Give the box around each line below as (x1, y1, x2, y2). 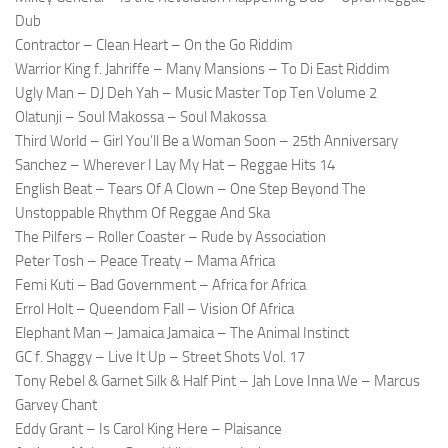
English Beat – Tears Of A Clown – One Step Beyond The (15, 180, 366, 199)
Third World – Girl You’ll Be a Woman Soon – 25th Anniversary (15, 132, 398, 151)
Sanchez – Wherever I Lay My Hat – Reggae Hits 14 (15, 156, 335, 175)
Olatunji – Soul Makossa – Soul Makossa (15, 108, 266, 127)
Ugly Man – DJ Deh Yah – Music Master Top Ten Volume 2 (15, 84, 377, 103)
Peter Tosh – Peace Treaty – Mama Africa (15, 252, 275, 271)
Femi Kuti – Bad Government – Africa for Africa (15, 276, 306, 295)
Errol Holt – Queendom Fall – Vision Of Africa (15, 300, 294, 319)
